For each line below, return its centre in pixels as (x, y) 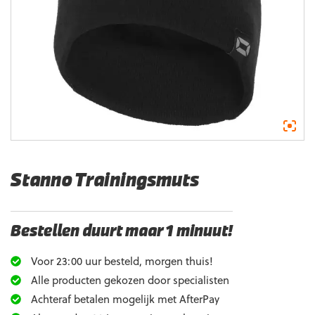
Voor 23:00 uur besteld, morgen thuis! (121, 261)
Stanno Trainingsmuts (105, 181)
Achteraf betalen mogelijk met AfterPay (124, 299)
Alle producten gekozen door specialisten (129, 280)
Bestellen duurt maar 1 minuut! (122, 232)
